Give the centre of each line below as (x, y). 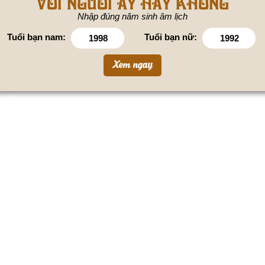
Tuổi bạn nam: (36, 37)
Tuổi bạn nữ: (170, 37)
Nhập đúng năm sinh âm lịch (132, 16)
